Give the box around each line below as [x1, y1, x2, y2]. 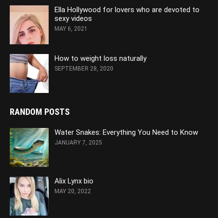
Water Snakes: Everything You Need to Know [54, 128, 198, 137]
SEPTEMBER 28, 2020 [54, 65, 113, 73]
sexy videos [54, 14, 92, 23]
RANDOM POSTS [10, 107, 70, 117]
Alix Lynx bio [54, 177, 93, 186]
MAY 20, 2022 [54, 188, 91, 195]
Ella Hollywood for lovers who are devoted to [54, 5, 200, 15]
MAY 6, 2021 [54, 25, 88, 33]
